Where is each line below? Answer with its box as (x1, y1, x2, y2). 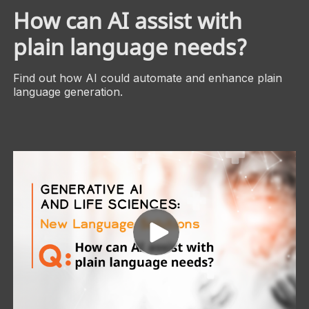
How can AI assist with (12, 5, 242, 35)
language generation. (12, 84, 123, 99)
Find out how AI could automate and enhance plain (12, 70, 282, 85)
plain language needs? (12, 31, 248, 61)
